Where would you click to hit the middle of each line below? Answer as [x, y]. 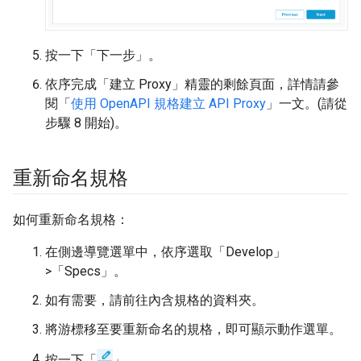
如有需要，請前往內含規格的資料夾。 [155, 300]
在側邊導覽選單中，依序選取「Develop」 [166, 251]
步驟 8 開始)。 [86, 122]
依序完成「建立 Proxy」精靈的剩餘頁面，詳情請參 [192, 84]
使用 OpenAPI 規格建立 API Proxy [168, 103]
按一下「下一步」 [97, 55]
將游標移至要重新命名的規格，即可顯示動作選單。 [193, 329]
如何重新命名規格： [71, 219]
